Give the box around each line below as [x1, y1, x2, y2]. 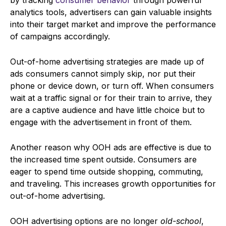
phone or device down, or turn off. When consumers [10, 80, 214, 91]
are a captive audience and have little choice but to [10, 104, 205, 115]
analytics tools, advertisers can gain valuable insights [10, 7, 212, 17]
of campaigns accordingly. [10, 31, 110, 41]
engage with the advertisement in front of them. [10, 117, 194, 127]
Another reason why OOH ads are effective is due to [10, 142, 211, 152]
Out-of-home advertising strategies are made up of [10, 56, 204, 67]
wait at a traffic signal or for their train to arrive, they [10, 92, 212, 103]
